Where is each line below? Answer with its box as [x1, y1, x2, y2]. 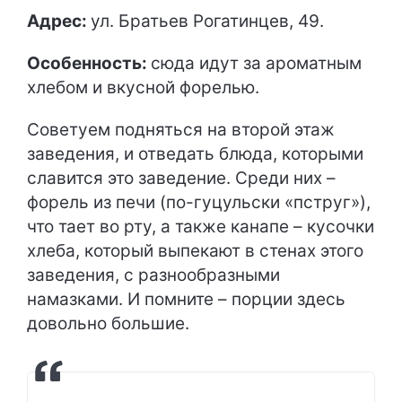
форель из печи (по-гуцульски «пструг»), [27, 191, 371, 213]
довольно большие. [27, 312, 189, 334]
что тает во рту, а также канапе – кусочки [27, 215, 374, 237]
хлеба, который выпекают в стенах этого [27, 240, 363, 261]
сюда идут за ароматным [151, 52, 362, 74]
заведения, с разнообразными [27, 264, 280, 285]
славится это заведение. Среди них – [27, 167, 336, 188]
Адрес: [27, 10, 91, 31]
